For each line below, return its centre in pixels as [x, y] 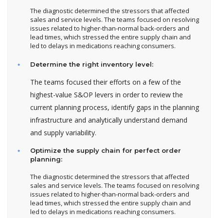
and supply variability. [63, 133]
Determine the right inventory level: [92, 64]
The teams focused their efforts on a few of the [106, 82]
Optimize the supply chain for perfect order [106, 151]
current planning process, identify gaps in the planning [115, 108]
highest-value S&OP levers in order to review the [107, 95]
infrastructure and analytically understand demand [109, 120]
